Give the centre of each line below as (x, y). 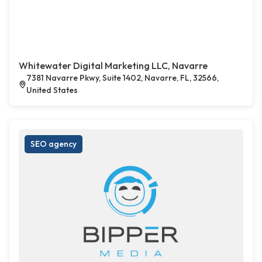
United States (52, 90)
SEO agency (54, 144)
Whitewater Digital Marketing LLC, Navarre (113, 66)
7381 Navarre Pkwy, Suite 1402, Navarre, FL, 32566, (123, 78)
